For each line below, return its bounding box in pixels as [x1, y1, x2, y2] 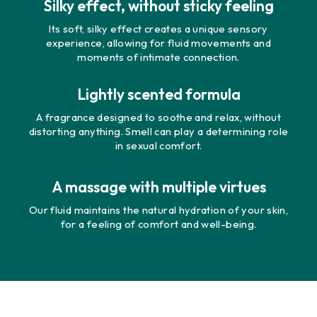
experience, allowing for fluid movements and [45, 35, 272, 50]
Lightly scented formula [76, 84, 241, 103]
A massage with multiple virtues [51, 177, 266, 196]
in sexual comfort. [115, 138, 202, 152]
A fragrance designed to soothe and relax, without [35, 110, 282, 124]
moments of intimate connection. [77, 50, 240, 64]
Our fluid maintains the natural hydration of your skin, [28, 202, 289, 217]
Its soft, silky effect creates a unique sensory [49, 21, 268, 35]
